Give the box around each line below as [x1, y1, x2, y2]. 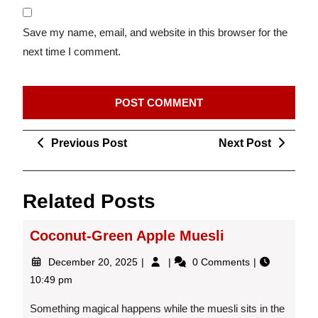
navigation [22, 151, 104, 172]
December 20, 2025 [48, 256, 141, 268]
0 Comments [192, 256, 253, 268]
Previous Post [51, 137, 127, 150]
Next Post [219, 137, 271, 150]
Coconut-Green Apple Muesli [30, 228, 224, 244]
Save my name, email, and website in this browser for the [23, 26, 287, 39]
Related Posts [23, 190, 155, 213]
